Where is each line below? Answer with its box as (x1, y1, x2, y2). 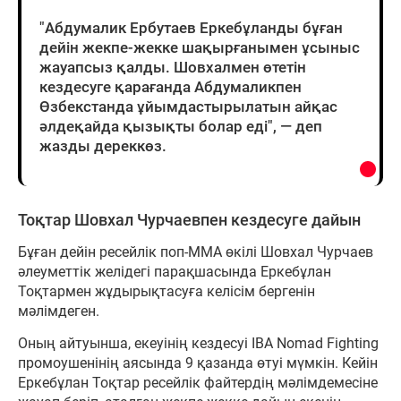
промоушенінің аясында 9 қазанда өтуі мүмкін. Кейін (18, 354, 378, 372)
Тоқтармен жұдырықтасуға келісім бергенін (18, 283, 315, 301)
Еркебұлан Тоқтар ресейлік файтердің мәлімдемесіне (18, 374, 378, 392)
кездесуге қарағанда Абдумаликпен (39, 78, 302, 97)
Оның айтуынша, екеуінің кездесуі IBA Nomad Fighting (18, 335, 379, 353)
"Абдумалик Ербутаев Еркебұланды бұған (39, 19, 343, 38)
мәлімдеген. (18, 303, 99, 320)
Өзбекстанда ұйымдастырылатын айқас (39, 98, 337, 116)
